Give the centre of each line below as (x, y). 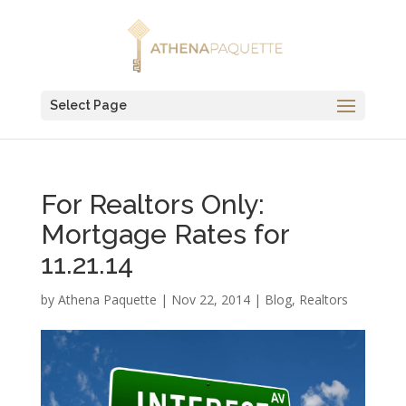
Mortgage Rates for (164, 234)
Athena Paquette (107, 300)
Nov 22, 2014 (210, 300)
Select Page (88, 105)
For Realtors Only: (152, 204)
